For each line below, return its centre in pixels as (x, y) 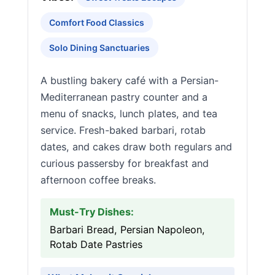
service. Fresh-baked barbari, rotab (123, 130)
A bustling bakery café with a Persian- (130, 80)
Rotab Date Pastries (96, 244)
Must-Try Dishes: (92, 212)
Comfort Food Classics (97, 22)
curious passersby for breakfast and (125, 163)
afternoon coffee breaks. (98, 180)
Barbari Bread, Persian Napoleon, (127, 230)
